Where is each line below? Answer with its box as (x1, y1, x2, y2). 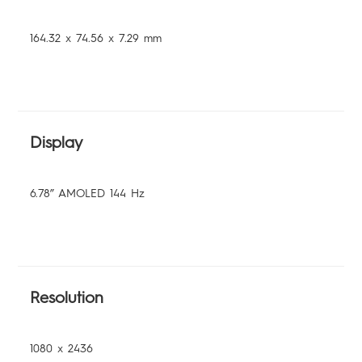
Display (30, 133, 83, 153)
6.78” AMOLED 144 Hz (30, 187, 145, 201)
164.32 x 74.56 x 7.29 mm (30, 32, 162, 46)
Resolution (30, 288, 104, 308)
